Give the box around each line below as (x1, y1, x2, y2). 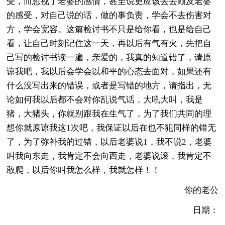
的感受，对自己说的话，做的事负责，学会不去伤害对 (7, 10, 212, 20)
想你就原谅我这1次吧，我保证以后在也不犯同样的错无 (7, 123, 216, 133)
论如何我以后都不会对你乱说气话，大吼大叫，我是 (7, 94, 203, 104)
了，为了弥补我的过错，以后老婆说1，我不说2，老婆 (7, 137, 212, 147)
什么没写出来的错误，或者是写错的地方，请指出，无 (7, 80, 212, 90)
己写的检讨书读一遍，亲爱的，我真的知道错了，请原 (7, 52, 212, 62)
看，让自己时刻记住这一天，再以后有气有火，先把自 (7, 38, 212, 48)
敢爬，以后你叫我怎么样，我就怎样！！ (7, 165, 161, 175)
